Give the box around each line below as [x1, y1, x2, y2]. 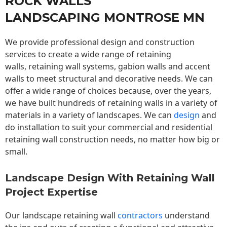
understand [163, 210, 210, 221]
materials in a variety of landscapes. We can [5, 109, 174, 121]
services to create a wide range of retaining [5, 49, 171, 60]
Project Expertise [5, 186, 98, 199]
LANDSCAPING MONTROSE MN [5, 10, 205, 25]
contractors [116, 210, 163, 221]
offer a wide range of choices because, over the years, [5, 85, 211, 97]
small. [5, 146, 29, 158]
